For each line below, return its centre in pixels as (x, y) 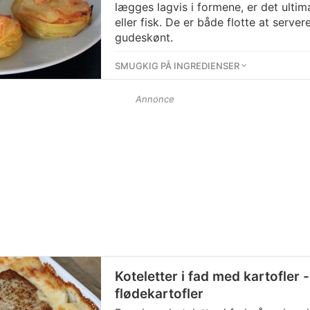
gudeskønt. (144, 37)
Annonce (155, 99)
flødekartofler (159, 294)
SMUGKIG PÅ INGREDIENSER (177, 66)
